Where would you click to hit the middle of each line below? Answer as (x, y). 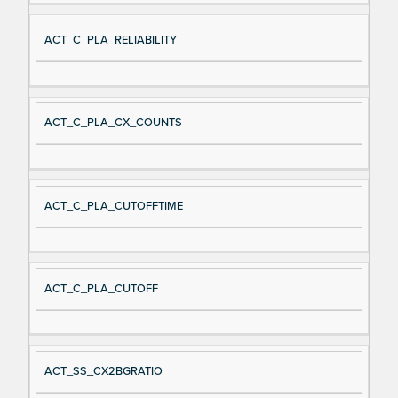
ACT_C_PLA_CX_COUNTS (113, 123)
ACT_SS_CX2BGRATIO (103, 372)
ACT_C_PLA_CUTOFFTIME (113, 206)
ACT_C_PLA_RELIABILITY (110, 40)
